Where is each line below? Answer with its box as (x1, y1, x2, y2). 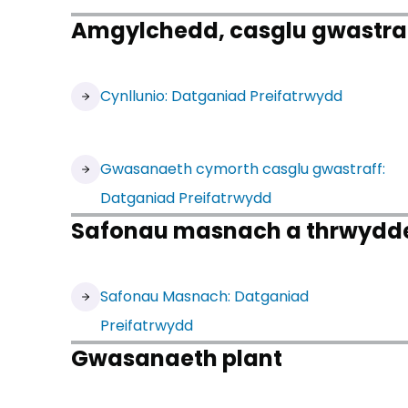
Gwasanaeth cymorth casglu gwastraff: (100, 158, 385, 179)
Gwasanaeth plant (71, 343, 282, 373)
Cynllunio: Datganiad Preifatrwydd (100, 86, 342, 107)
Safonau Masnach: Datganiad (100, 286, 309, 307)
